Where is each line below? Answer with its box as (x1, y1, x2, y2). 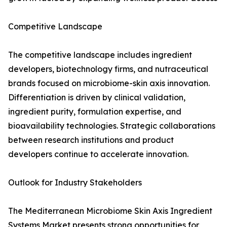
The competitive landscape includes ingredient (8, 50, 192, 60)
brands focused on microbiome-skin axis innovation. (8, 78, 210, 89)
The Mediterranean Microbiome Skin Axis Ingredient (8, 206, 212, 216)
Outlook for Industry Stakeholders (8, 177, 142, 188)
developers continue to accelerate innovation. (8, 149, 188, 160)
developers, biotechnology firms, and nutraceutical (8, 64, 208, 74)
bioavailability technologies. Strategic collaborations (8, 121, 215, 131)
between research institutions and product (8, 135, 174, 145)
